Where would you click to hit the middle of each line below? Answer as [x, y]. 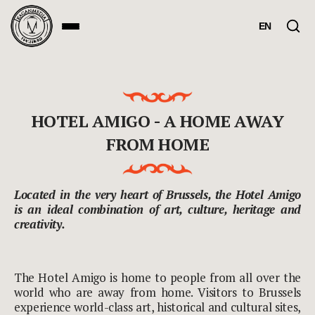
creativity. [40, 224]
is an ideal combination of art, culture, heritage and [157, 209]
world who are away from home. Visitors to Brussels [157, 292]
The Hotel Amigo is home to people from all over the [157, 277]
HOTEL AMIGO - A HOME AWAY [157, 121]
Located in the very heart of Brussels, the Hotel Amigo [157, 194]
